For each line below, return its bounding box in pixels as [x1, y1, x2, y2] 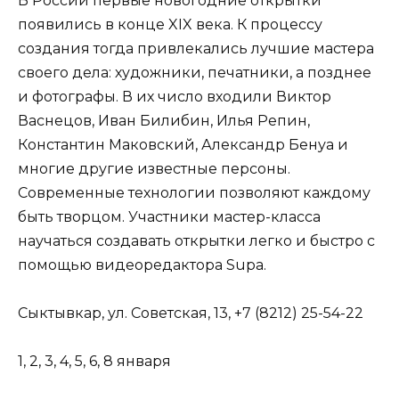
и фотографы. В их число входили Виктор [18, 87, 331, 105]
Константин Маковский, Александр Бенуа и [18, 135, 348, 153]
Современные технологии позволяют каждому [18, 183, 370, 201]
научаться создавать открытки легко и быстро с [18, 232, 375, 249]
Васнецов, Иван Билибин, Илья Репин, [18, 111, 310, 129]
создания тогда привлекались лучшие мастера [18, 39, 374, 57]
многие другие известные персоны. [18, 159, 290, 177]
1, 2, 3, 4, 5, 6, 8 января [18, 353, 171, 370]
